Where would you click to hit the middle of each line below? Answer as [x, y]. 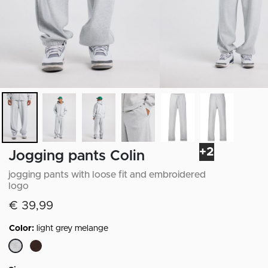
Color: [23, 228]
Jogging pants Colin [77, 156]
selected [33, 259]
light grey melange [72, 228]
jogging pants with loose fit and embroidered [107, 174]
